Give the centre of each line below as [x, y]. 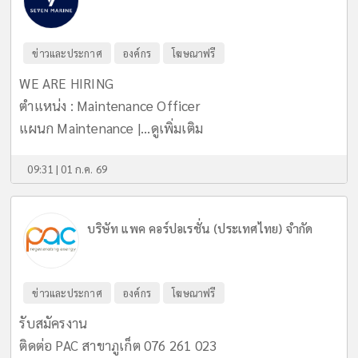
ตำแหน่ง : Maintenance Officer [110, 105]
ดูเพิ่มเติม [177, 127]
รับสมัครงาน [54, 322]
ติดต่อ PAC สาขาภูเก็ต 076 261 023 [118, 345]
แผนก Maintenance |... [85, 127]
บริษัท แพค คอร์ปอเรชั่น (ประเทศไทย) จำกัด [200, 228]
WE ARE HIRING [67, 83]
